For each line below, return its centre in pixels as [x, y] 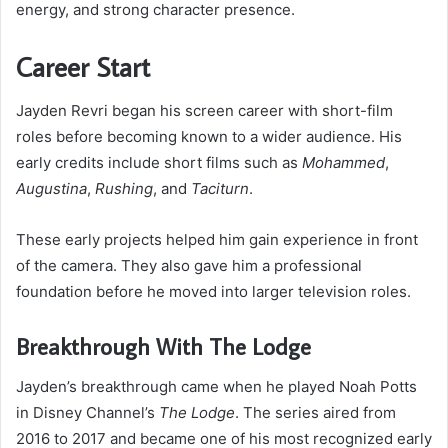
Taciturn [220, 189]
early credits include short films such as [159, 163]
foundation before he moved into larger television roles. [213, 292]
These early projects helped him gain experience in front [217, 240]
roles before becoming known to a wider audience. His [209, 137]
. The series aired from [315, 412]
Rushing [124, 189]
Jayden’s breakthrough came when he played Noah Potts [216, 386]
